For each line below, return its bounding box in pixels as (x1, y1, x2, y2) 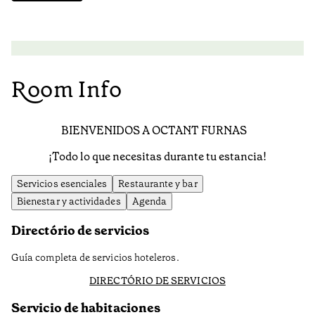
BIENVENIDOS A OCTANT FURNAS (61, 123, 254, 139)
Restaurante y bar (118, 177, 198, 191)
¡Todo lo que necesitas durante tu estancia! (49, 149, 266, 165)
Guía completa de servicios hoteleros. (11, 251, 179, 264)
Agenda (131, 195, 167, 208)
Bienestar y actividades (17, 195, 121, 208)
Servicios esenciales (17, 177, 108, 191)
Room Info (11, 74, 122, 104)
